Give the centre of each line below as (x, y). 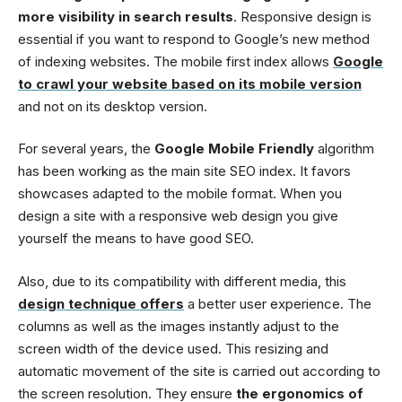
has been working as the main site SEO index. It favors (184, 171)
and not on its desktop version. (113, 106)
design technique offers (101, 303)
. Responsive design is (302, 16)
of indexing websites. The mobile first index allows (175, 61)
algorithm (344, 149)
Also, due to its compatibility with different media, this (182, 281)
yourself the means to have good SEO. (136, 239)
